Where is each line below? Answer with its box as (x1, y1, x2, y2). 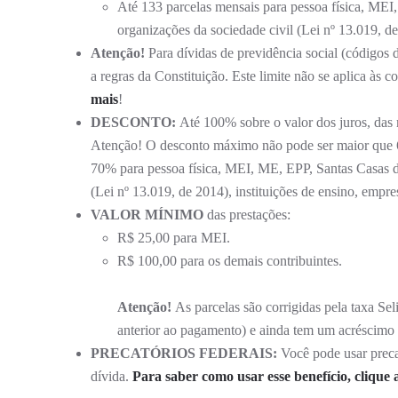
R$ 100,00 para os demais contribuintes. (117, 252, 342, 268)
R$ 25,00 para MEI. (117, 229, 230, 245)
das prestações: (203, 206, 291, 222)
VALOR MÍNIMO (91, 206, 203, 222)
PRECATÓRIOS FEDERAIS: (91, 345, 277, 361)
